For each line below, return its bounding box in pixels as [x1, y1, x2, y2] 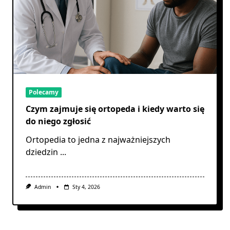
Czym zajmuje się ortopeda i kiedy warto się [26, 103, 204, 115]
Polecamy [29, 88, 59, 97]
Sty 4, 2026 [72, 183, 100, 191]
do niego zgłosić [26, 116, 91, 127]
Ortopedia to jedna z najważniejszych [26, 134, 170, 146]
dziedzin [26, 146, 58, 158]
